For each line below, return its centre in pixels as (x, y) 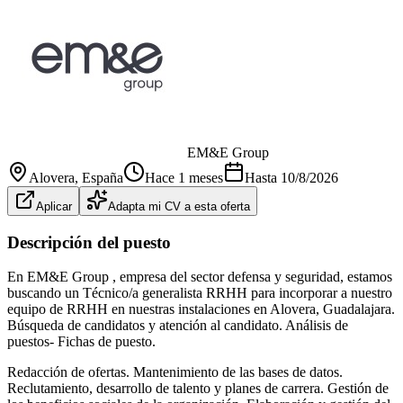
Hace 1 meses (184, 177)
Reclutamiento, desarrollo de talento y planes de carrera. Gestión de (198, 389)
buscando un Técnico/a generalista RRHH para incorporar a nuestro (200, 293)
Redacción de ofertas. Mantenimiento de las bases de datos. (175, 372)
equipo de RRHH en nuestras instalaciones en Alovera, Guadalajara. (201, 309)
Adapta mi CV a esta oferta (179, 206)
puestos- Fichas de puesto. (81, 342)
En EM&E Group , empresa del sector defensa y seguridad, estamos (200, 277)
